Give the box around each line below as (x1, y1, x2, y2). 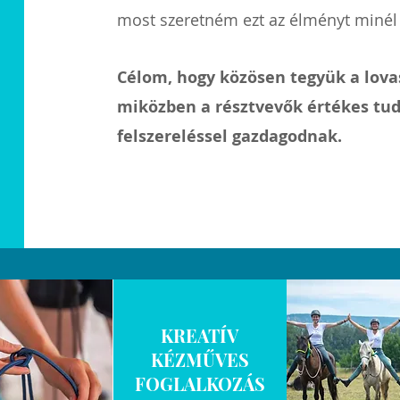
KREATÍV (161, 323, 238, 347)
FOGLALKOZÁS (134, 371, 265, 396)
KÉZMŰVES (150, 347, 249, 371)
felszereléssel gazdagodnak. (117, 125, 343, 147)
